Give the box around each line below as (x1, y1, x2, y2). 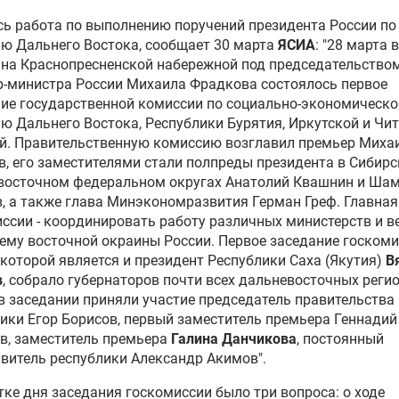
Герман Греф (252, 193, 337, 210)
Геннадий (334, 311, 397, 328)
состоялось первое (257, 76, 387, 93)
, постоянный (297, 330, 384, 347)
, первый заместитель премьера (118, 311, 334, 328)
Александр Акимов (131, 350, 258, 367)
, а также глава (3, 193, 107, 210)
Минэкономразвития (107, 193, 248, 210)
